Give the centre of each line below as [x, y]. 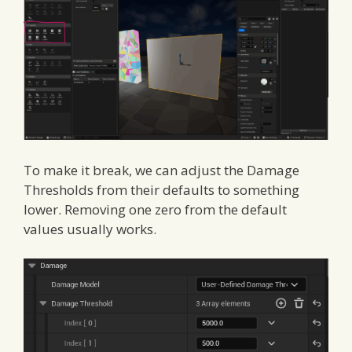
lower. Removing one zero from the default [155, 209]
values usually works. [90, 229]
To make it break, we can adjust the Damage [161, 170]
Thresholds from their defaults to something [161, 189]
